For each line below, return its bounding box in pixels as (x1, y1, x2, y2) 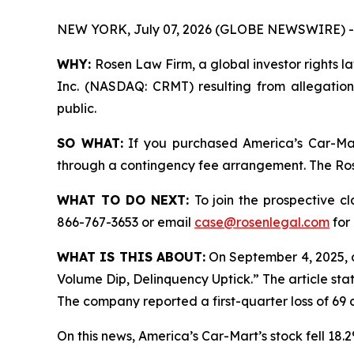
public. (57, 100, 96, 116)
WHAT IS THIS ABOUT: (57, 248, 205, 265)
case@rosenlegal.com (194, 213, 330, 230)
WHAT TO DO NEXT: (57, 191, 194, 208)
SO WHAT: (57, 134, 123, 151)
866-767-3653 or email (57, 213, 194, 230)
